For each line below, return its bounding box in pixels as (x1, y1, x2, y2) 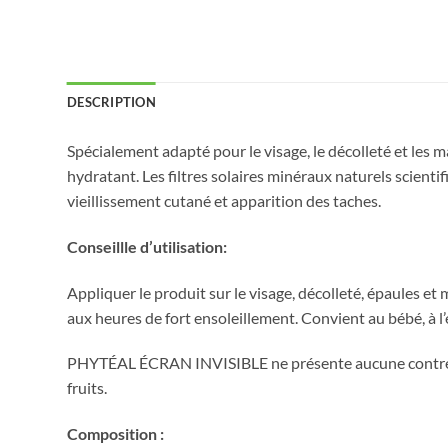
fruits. (67, 378, 107, 398)
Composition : (67, 424, 164, 444)
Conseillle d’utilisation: (67, 236, 227, 256)
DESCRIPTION (67, 94, 156, 111)
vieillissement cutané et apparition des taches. (67, 191, 381, 211)
